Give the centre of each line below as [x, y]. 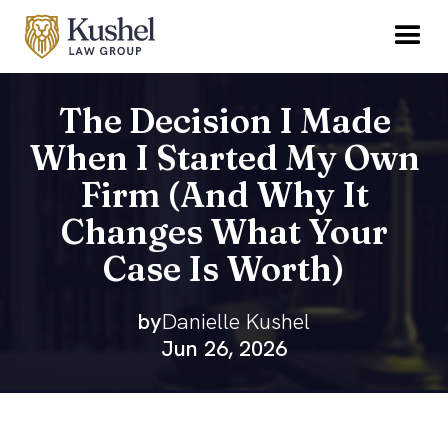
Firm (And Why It [224, 195]
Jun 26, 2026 [224, 349]
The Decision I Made [224, 121]
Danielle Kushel [236, 322]
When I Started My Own [224, 158]
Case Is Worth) [224, 269]
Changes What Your [224, 232]
